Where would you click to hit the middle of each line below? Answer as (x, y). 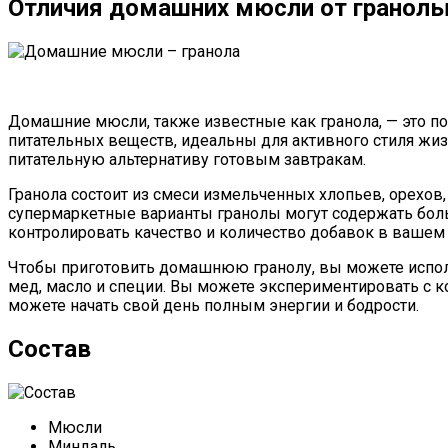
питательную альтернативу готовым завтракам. (187, 159)
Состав (49, 348)
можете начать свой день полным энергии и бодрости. (213, 305)
